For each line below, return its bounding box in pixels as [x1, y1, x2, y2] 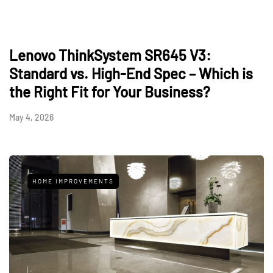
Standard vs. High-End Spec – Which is [9, 64, 253, 82]
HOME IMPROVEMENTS [32, 177, 114, 185]
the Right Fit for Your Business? [9, 82, 210, 101]
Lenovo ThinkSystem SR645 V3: [9, 46, 211, 64]
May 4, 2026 [9, 112, 54, 122]
